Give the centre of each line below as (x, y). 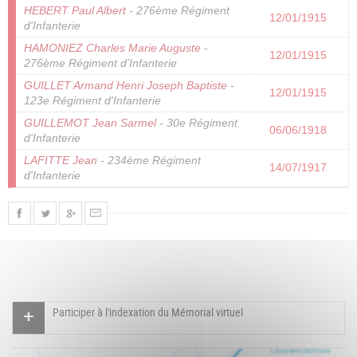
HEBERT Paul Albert (75, 11)
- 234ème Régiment (149, 161)
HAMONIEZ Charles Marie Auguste (112, 49)
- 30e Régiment (197, 124)
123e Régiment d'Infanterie (92, 101)
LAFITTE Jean (61, 161)
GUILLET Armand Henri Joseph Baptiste (126, 86)
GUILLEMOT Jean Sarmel (90, 124)
